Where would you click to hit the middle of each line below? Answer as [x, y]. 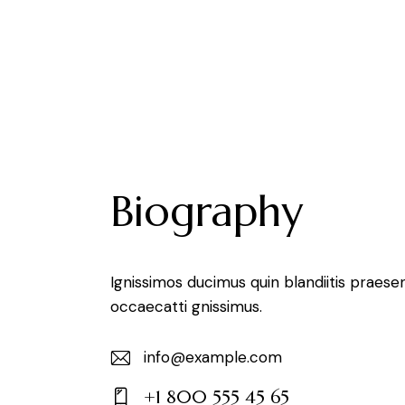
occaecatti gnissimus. [186, 306]
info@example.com [212, 357]
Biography [207, 211]
